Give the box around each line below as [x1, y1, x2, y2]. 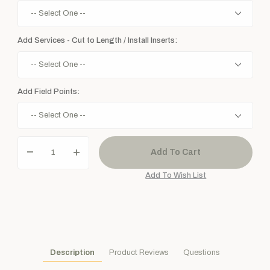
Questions [183, 248, 220, 257]
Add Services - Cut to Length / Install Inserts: [17, 36, 177, 45]
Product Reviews [109, 248, 169, 257]
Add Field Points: [17, 87, 80, 96]
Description [50, 248, 95, 257]
